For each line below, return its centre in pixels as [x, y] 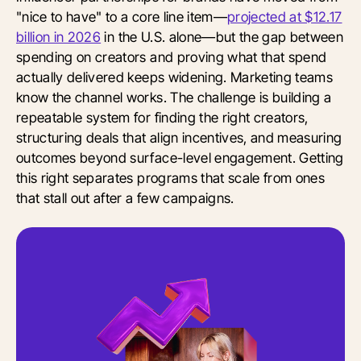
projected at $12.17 [284, 16]
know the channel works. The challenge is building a [174, 97]
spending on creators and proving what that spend [172, 56]
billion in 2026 [59, 36]
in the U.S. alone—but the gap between [222, 36]
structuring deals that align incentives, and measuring [179, 137]
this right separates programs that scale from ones [171, 177]
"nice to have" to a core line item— [122, 16]
